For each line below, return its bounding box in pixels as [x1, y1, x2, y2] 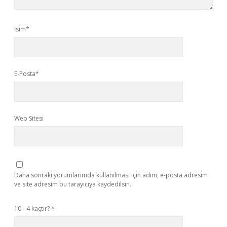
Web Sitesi [14, 114, 44, 123]
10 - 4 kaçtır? [14, 204, 51, 213]
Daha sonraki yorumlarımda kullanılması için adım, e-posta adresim [14, 171, 208, 179]
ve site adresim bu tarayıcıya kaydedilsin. [14, 180, 131, 188]
